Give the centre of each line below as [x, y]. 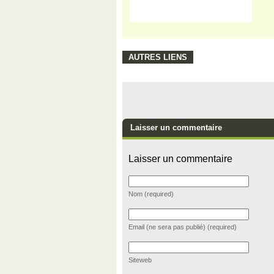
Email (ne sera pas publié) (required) [182, 227]
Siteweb [140, 260]
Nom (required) [151, 194]
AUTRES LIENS [157, 57]
